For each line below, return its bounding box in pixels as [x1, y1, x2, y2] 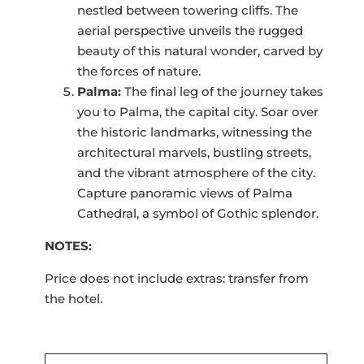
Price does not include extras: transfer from [44, 270, 309, 286]
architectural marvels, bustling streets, [76, 144, 311, 160]
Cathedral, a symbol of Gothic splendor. [76, 205, 318, 221]
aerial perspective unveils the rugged [76, 22, 303, 38]
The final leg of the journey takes [120, 83, 323, 99]
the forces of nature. [76, 63, 201, 79]
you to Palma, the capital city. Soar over [76, 103, 318, 119]
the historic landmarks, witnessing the [76, 123, 312, 140]
